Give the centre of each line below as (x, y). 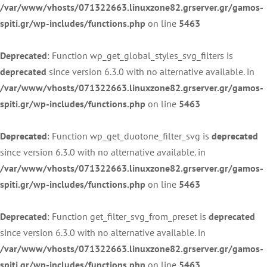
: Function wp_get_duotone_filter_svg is (129, 136)
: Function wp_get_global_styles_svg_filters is (140, 55)
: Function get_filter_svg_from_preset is (128, 216)
